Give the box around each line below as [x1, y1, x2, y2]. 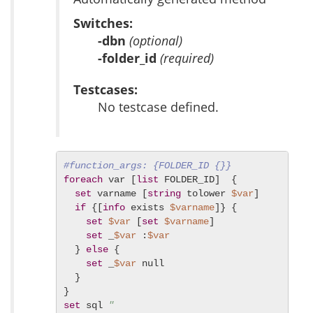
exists [125, 202, 170, 214]
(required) [160, 50, 214, 67]
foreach [64, 174, 103, 186]
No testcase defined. [98, 99, 219, 116]
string [147, 188, 181, 200]
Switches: [73, 15, 133, 32]
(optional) [129, 32, 182, 50]
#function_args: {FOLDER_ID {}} [64, 160, 231, 172]
